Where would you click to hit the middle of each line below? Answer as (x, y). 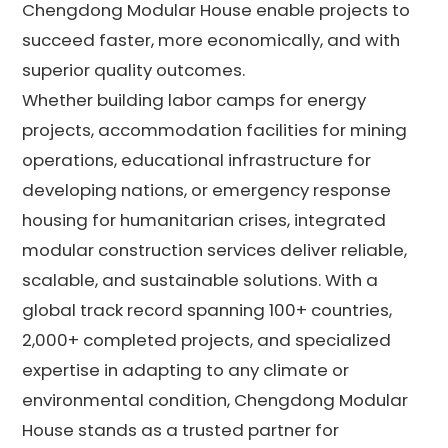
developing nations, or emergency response (207, 189)
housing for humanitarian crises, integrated (204, 219)
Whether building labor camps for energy (194, 99)
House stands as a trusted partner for (181, 429)
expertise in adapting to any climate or (186, 369)
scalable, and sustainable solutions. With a (200, 279)
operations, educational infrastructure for (197, 159)
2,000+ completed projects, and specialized (207, 339)
